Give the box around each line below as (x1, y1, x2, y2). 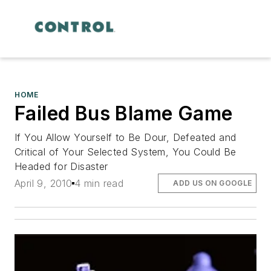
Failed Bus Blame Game (15, 101, 233, 125)
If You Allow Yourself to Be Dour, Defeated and (15, 131, 237, 143)
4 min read (74, 177, 124, 189)
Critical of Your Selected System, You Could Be (15, 145, 237, 158)
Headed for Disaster (15, 160, 108, 172)
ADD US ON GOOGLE (173, 178, 252, 188)
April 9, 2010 (15, 177, 73, 189)
